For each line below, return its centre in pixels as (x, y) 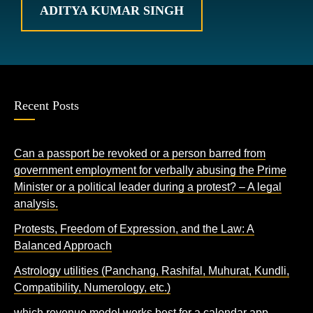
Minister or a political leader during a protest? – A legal (148, 187)
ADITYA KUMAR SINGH (112, 10)
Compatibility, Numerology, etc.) (92, 287)
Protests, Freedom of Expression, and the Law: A (134, 229)
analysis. (36, 204)
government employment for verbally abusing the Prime (150, 170)
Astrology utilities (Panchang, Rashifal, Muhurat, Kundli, (152, 271)
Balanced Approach (63, 246)
